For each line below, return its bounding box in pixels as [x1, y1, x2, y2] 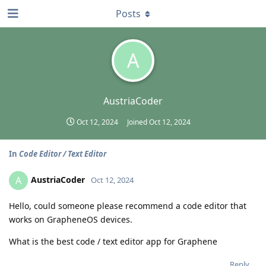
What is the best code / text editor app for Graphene [9, 236, 217, 247]
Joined [127, 117, 149, 127]
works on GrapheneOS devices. [9, 214, 132, 225]
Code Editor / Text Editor [19, 148, 106, 159]
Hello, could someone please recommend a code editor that [9, 200, 246, 211]
